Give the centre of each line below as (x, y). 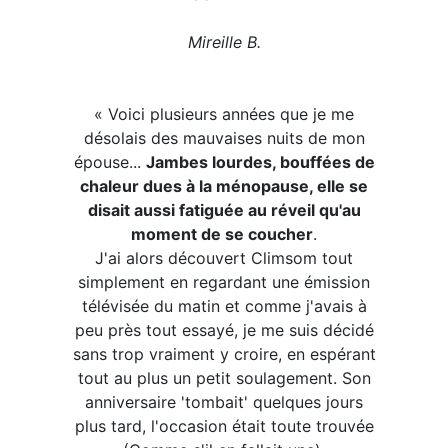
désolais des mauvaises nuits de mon (224, 138)
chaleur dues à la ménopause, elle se (224, 186)
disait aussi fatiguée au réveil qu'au (224, 210)
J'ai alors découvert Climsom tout (224, 258)
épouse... (109, 162)
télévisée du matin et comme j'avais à (224, 306)
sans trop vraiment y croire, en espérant (224, 354)
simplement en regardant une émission (224, 282)
